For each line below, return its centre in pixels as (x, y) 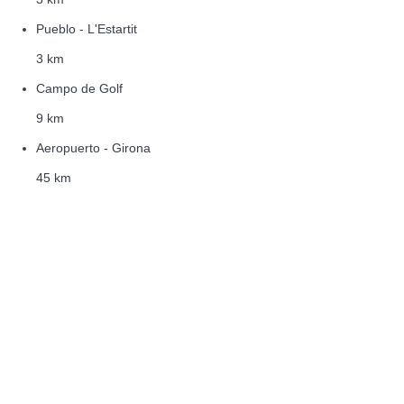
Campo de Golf (79, 88)
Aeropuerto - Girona (93, 147)
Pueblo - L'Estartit (87, 28)
